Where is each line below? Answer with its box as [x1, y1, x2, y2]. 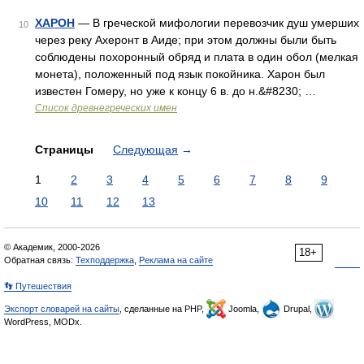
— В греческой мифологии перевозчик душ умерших [75, 16, 359, 29]
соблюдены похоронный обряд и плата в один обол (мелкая [35, 50, 358, 63]
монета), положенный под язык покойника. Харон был [35, 67, 325, 80]
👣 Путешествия [4, 281, 71, 291]
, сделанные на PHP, [119, 304, 206, 314]
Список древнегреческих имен [35, 102, 177, 114]
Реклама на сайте [139, 255, 213, 265]
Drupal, [281, 304, 314, 314]
